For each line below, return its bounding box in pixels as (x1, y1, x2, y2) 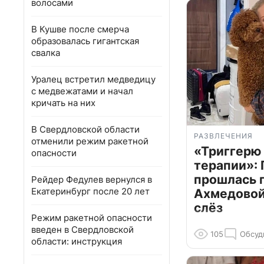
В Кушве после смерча (31, 24, 129, 35)
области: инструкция (31, 236, 122, 247)
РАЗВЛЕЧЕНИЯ (194, 131, 253, 141)
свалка (31, 47, 60, 58)
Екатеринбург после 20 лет (31, 186, 150, 197)
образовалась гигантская (31, 35, 139, 47)
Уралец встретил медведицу (31, 74, 156, 85)
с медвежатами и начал (31, 85, 133, 97)
